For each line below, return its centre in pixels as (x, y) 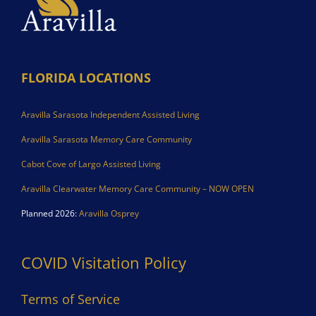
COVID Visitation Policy (104, 262)
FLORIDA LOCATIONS (86, 78)
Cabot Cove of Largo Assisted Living (91, 164)
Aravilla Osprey (109, 214)
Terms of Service (71, 299)
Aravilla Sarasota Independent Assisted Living (110, 115)
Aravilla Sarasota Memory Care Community (107, 140)
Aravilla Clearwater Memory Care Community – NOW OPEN (138, 189)
